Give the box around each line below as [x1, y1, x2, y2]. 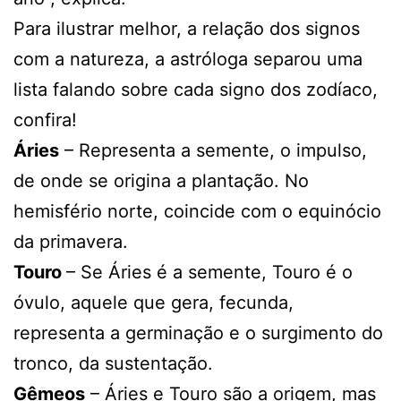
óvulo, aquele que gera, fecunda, [13, 291, 294, 313]
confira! [13, 108, 77, 131]
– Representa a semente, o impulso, [59, 139, 367, 161]
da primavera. [13, 230, 128, 252]
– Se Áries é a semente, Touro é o [66, 260, 353, 283]
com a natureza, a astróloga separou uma [13, 47, 363, 70]
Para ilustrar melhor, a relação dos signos [13, 17, 360, 39]
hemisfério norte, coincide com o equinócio [13, 200, 381, 222]
